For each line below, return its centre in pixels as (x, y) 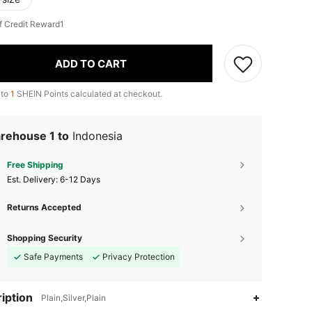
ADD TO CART (91, 63)
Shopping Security (45, 238)
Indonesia (97, 136)
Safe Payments (53, 257)
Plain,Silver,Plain (73, 298)
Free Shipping (35, 165)
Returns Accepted (44, 207)
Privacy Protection (139, 257)
